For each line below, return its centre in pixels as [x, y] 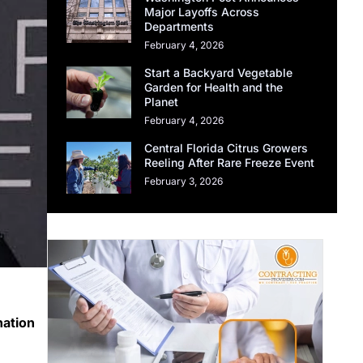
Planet [162, 102]
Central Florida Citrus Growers [226, 148]
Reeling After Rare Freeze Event [230, 163]
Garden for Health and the [214, 88]
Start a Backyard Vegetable [219, 73]
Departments [179, 27]
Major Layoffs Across [202, 12]
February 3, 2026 [184, 181]
